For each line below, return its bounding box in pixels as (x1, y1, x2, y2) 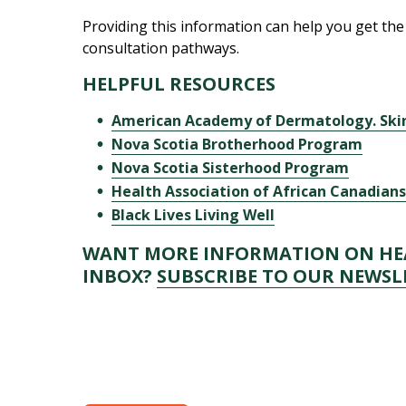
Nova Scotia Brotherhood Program (111, 134, 363, 154)
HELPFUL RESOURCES (82, 72, 276, 96)
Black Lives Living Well (111, 205, 275, 225)
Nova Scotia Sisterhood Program (111, 158, 350, 178)
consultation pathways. (82, 38, 240, 58)
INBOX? (82, 264, 158, 288)
